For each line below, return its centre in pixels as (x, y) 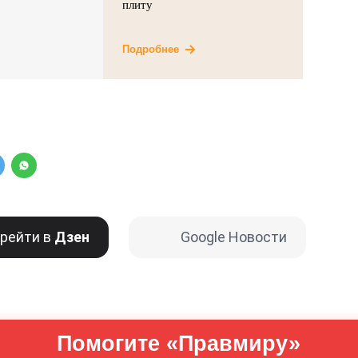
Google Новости (233, 237)
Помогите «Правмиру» (179, 344)
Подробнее (151, 49)
